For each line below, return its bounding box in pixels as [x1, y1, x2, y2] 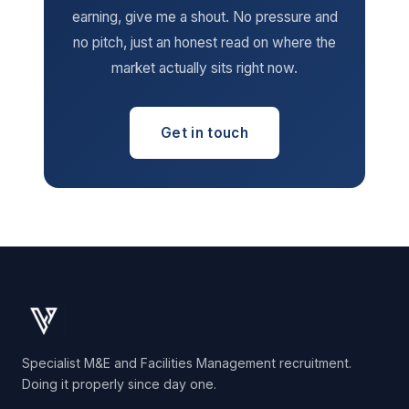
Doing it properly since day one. [22, 376, 216, 392]
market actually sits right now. [111, 59, 298, 77]
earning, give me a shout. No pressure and [71, 8, 338, 26]
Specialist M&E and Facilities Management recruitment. [22, 355, 351, 371]
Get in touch [161, 124, 248, 142]
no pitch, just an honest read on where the [73, 34, 336, 51]
